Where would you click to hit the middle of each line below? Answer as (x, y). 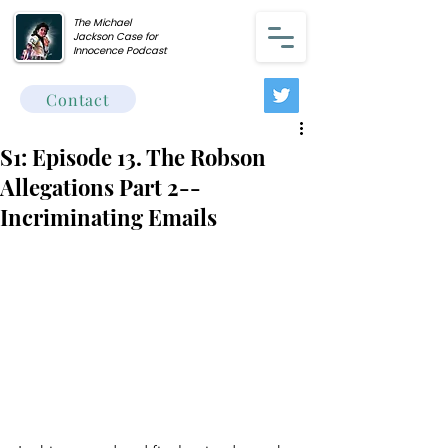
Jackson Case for (115, 36)
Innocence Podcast (120, 50)
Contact (78, 99)
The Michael (102, 22)
